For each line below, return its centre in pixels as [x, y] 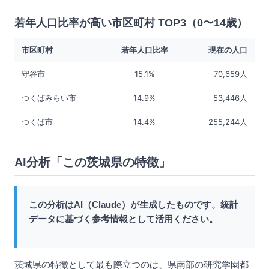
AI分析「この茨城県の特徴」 [92, 162]
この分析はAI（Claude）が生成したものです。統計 [134, 204]
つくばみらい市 [49, 98]
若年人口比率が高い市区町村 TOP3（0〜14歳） [131, 23]
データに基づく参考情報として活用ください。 [123, 219]
